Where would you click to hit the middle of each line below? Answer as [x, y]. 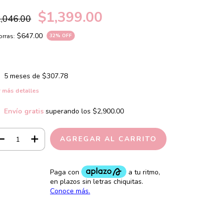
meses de [26, 76]
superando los [69, 111]
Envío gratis [24, 111]
